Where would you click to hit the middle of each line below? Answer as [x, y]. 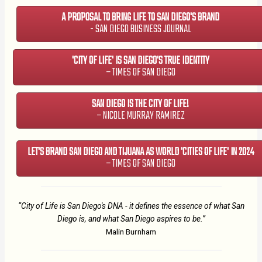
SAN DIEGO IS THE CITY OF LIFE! [140, 104]
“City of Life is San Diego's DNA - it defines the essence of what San [131, 206]
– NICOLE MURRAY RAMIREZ [140, 116]
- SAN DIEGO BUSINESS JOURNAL [140, 29]
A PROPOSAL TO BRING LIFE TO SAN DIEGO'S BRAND [140, 18]
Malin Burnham [131, 231]
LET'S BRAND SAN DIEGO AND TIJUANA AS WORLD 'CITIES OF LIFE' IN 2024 [140, 152]
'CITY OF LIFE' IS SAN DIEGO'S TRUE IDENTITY [140, 61]
